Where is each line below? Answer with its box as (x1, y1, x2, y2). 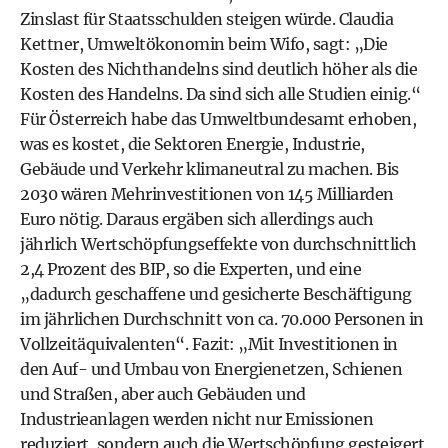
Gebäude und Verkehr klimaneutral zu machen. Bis (20, 159, 399, 179)
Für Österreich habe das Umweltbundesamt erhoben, (20, 109, 416, 129)
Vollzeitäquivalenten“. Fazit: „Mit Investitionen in (20, 334, 398, 354)
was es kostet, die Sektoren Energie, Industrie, (20, 134, 365, 154)
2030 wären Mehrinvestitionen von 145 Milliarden (20, 184, 394, 204)
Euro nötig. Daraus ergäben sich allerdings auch (20, 209, 374, 229)
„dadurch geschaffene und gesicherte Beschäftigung (20, 284, 412, 304)
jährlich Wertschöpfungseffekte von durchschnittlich (20, 234, 417, 254)
